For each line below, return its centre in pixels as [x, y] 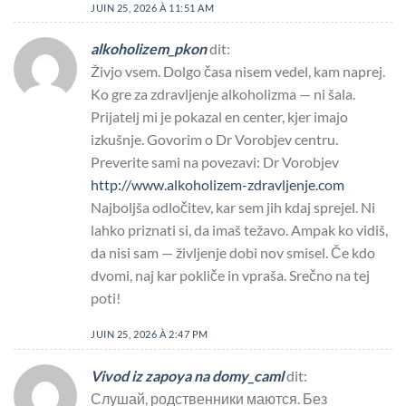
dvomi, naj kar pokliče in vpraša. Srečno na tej [230, 275]
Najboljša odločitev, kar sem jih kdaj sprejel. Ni [233, 208]
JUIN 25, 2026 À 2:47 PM [150, 334]
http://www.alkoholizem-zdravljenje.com [217, 185]
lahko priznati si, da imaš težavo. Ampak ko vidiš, [239, 230]
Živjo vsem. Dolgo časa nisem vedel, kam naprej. [238, 72]
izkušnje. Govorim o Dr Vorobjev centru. [214, 140]
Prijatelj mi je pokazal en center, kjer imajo [219, 117]
